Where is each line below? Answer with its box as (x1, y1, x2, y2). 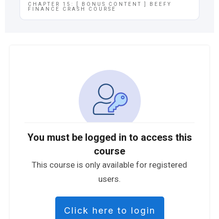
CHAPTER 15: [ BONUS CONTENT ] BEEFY (28, 1, 172, 7)
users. (98, 174, 121, 184)
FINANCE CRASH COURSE (28, 6, 116, 12)
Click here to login (64, 205, 155, 216)
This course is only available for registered (32, 159, 187, 170)
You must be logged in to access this (27, 131, 192, 143)
